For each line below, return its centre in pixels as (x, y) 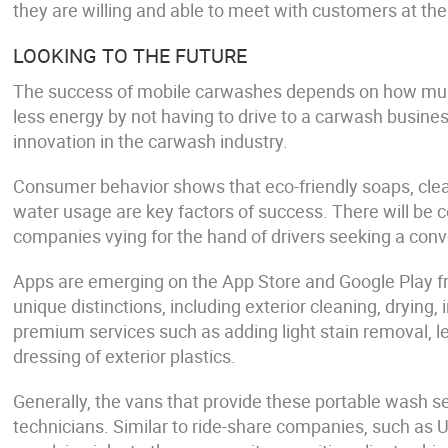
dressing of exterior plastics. (125, 356)
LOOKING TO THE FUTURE (130, 55)
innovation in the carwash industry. (151, 141)
